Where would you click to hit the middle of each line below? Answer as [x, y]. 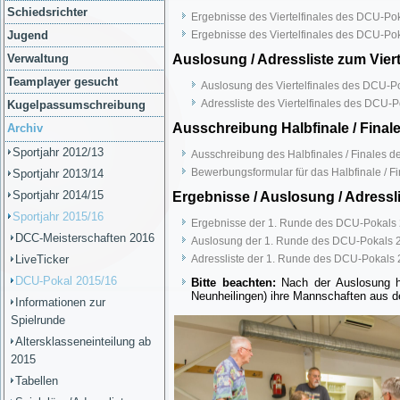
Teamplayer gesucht [62, 82]
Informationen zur [60, 302]
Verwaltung [38, 58]
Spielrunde [38, 320]
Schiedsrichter [47, 12]
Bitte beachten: [233, 283]
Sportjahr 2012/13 [58, 152]
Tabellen [37, 381]
